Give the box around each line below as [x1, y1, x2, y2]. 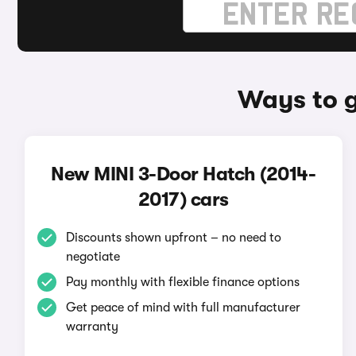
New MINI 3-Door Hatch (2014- [51, 163, 316, 185]
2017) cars [137, 188, 229, 211]
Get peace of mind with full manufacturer [65, 300, 300, 315]
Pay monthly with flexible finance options [65, 275, 300, 289]
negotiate [65, 250, 120, 264]
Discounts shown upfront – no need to [65, 230, 281, 245]
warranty [65, 319, 118, 334]
